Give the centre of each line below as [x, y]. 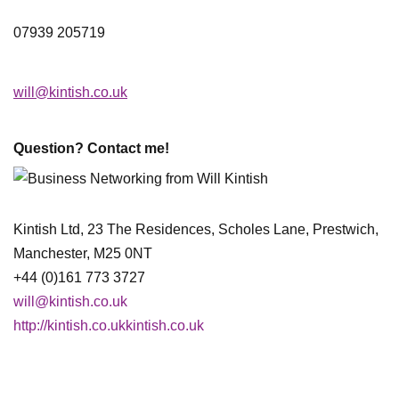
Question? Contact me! [91, 149]
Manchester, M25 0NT [83, 254]
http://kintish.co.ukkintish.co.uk [109, 326]
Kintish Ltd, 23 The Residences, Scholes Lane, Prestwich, [196, 230]
